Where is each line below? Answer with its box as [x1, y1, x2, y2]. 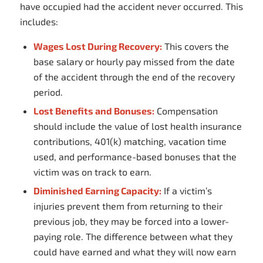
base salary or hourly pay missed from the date [33, 56, 235, 68]
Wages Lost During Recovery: [33, 41, 162, 52]
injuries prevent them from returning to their [33, 200, 222, 212]
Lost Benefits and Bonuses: [33, 105, 154, 117]
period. [33, 86, 63, 98]
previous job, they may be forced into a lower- [33, 215, 229, 227]
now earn [193, 246, 236, 258]
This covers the [161, 41, 229, 52]
